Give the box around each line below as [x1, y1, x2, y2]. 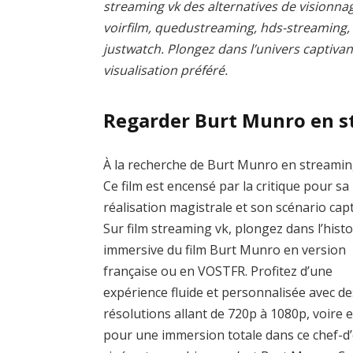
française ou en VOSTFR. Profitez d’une [103, 262, 333, 281]
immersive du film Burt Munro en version [103, 241, 347, 259]
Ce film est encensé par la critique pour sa [103, 177, 350, 195]
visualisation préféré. [103, 61, 229, 79]
